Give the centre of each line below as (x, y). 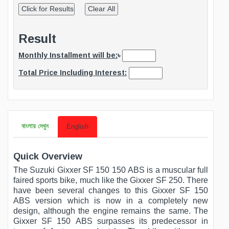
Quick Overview (48, 157)
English (77, 127)
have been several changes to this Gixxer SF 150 (111, 191)
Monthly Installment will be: (68, 55)
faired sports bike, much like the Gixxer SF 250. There (111, 180)
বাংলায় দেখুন (35, 126)
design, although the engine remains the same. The (111, 211)
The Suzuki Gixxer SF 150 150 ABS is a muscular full (111, 170)
